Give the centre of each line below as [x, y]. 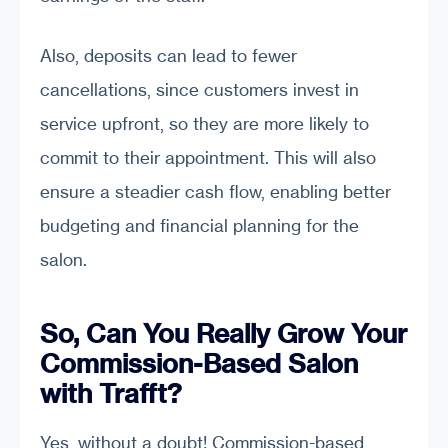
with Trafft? [111, 394]
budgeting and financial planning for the [199, 225]
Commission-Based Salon [199, 364]
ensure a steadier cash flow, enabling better [215, 191]
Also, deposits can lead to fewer [168, 55]
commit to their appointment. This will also [208, 157]
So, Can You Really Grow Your [223, 334]
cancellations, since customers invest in [199, 89]
